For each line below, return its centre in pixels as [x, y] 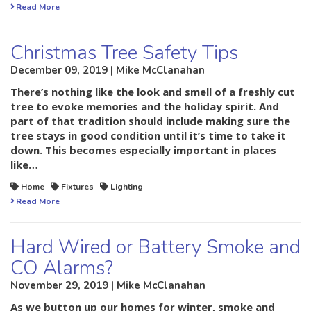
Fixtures [77, 187]
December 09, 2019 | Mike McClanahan [108, 70]
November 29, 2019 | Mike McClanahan [108, 286]
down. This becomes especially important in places [143, 150]
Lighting [127, 187]
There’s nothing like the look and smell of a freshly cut [153, 92]
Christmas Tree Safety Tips [124, 53]
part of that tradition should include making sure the [150, 121]
